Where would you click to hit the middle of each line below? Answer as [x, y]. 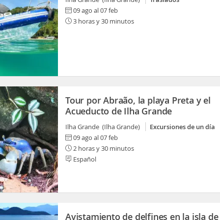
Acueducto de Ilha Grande [119, 111]
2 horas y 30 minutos [103, 148]
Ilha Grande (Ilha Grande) [104, 127]
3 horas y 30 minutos [103, 21]
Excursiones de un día [182, 127]
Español [84, 159]
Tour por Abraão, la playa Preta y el [138, 100]
